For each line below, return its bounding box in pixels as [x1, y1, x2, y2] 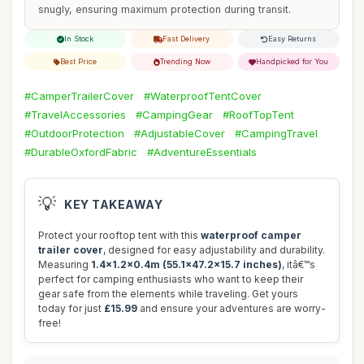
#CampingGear [136, 108, 213, 121]
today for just [38, 302, 104, 314]
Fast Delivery [162, 34, 210, 43]
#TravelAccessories [24, 108, 126, 121]
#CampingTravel [235, 127, 318, 140]
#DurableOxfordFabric [24, 145, 137, 158]
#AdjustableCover [134, 127, 225, 140]
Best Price [60, 57, 97, 66]
